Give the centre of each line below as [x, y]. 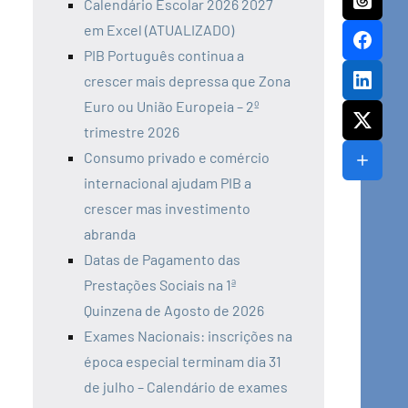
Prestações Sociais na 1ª [160, 285]
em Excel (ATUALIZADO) [159, 30]
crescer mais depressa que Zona [187, 81]
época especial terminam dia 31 [183, 362]
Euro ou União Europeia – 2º [172, 107]
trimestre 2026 [132, 132]
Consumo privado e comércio [177, 158]
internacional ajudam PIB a [168, 183]
